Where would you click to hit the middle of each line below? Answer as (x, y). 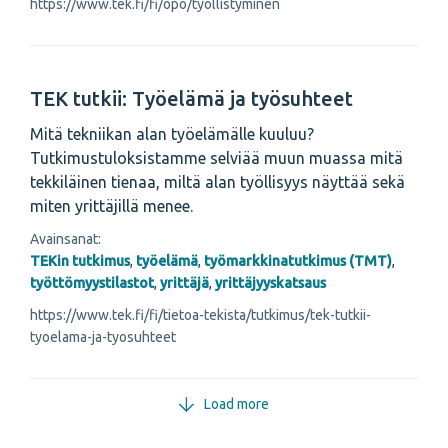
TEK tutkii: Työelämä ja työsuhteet (191, 99)
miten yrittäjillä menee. (111, 206)
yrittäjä (184, 283)
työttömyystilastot (92, 283)
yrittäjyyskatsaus (270, 283)
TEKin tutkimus (80, 261)
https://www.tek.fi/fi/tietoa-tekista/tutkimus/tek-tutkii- (200, 315)
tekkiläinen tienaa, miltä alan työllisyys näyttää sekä (217, 182)
